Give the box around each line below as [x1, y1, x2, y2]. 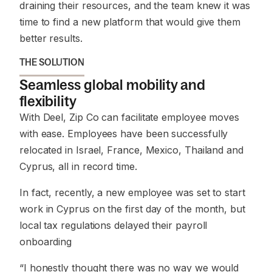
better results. [19, 32, 83, 44]
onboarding [19, 236, 72, 248]
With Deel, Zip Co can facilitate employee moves [19, 111, 240, 123]
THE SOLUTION [19, 56, 84, 67]
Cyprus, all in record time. [19, 160, 137, 172]
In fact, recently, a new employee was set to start [19, 186, 245, 199]
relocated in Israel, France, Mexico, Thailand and [19, 144, 243, 156]
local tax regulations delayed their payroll [19, 219, 208, 231]
